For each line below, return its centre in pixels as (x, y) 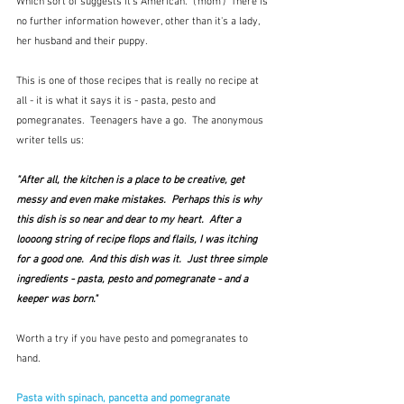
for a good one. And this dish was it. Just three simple (143, 260)
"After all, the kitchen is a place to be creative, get (132, 181)
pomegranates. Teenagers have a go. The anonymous (141, 121)
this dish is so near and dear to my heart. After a (130, 220)
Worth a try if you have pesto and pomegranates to (133, 340)
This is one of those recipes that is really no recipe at (139, 82)
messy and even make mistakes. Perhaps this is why (140, 201)
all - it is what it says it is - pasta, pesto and (117, 101)
